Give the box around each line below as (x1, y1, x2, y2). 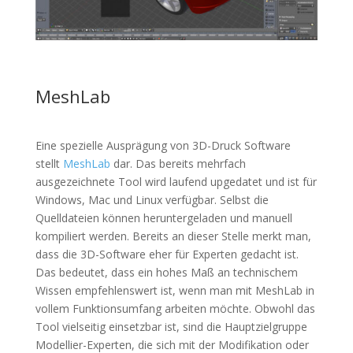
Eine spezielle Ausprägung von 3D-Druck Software (35, 137, 291, 153)
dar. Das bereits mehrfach (113, 155, 246, 171)
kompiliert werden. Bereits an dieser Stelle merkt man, (35, 228, 311, 243)
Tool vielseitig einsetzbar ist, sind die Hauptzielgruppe (35, 318, 307, 334)
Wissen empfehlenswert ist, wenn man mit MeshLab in (35, 282, 314, 298)
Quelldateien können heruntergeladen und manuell (35, 210, 292, 225)
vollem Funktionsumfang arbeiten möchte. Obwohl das (35, 300, 315, 316)
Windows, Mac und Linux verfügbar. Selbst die (35, 191, 269, 207)
